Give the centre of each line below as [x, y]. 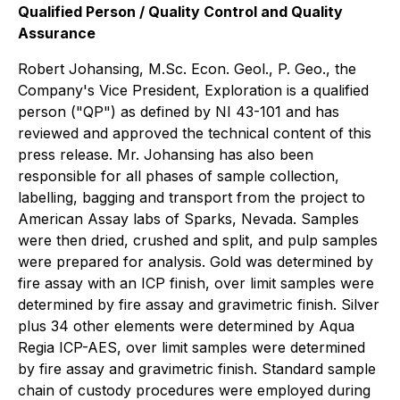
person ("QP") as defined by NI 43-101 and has [179, 112]
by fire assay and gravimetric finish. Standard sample [197, 369]
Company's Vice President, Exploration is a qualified [193, 91]
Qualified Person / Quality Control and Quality [180, 12]
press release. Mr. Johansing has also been [166, 155]
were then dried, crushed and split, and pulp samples [198, 241]
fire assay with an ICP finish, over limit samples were [196, 283]
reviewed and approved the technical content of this [195, 133]
